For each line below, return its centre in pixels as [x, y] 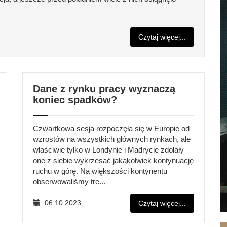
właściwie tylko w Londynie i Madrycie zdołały [108, 150]
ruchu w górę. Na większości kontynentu [100, 171]
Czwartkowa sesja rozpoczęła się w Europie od [111, 128]
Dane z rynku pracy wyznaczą [104, 89]
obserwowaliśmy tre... [69, 182]
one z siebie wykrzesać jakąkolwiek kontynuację [113, 160]
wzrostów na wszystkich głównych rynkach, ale [112, 139]
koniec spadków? [75, 100]
